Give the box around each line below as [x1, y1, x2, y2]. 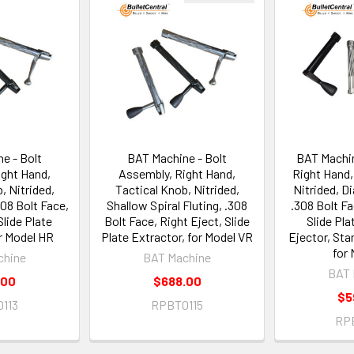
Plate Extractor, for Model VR [101, 229, 253, 244]
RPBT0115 [151, 297, 203, 312]
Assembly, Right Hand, [119, 166, 235, 181]
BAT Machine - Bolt [127, 150, 227, 165]
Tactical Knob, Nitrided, [115, 182, 239, 197]
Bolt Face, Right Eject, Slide [104, 213, 250, 228]
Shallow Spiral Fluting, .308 [107, 198, 247, 213]
